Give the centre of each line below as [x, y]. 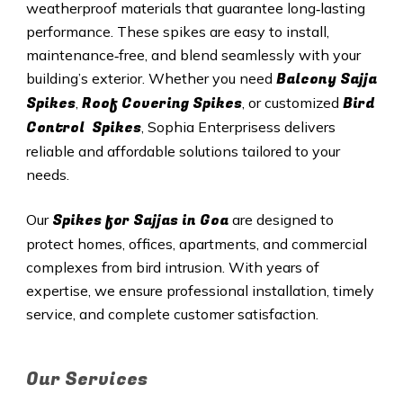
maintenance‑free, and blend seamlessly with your [193, 55]
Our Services [86, 380]
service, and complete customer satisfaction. [172, 314]
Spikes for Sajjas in [125, 221]
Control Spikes [83, 128]
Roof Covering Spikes [161, 104]
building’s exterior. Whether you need [151, 79]
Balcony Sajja [326, 80]
